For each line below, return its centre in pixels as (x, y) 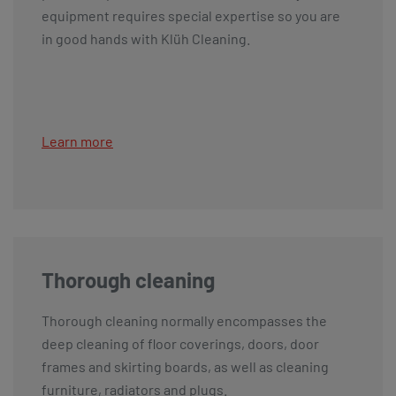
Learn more (77, 141)
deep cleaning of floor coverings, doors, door (180, 343)
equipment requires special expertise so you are (191, 15)
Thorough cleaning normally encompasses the (184, 320)
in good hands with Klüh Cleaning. (146, 38)
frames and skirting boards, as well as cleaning (185, 366)
